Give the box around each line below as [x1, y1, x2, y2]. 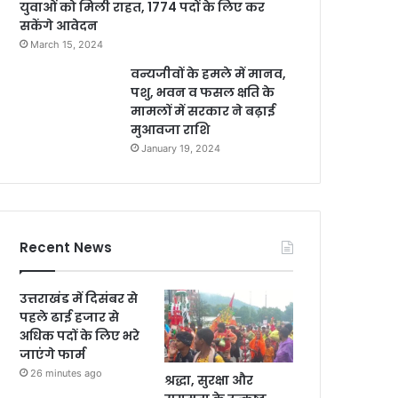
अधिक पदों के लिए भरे [20, 327, 140, 345]
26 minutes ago [30, 367, 103, 379]
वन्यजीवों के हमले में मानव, [131, 65, 287, 83]
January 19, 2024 [141, 142, 221, 155]
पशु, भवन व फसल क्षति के [131, 84, 275, 101]
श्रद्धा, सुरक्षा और [164, 370, 254, 389]
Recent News [20, 238, 113, 257]
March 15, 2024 [30, 38, 104, 51]
